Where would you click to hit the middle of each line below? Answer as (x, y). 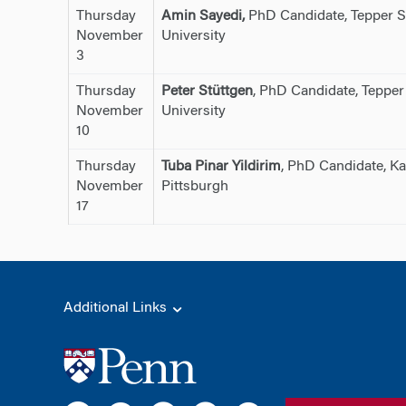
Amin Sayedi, (203, 16)
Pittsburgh (194, 186)
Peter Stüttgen (207, 91)
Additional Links (116, 308)
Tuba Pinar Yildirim (221, 166)
